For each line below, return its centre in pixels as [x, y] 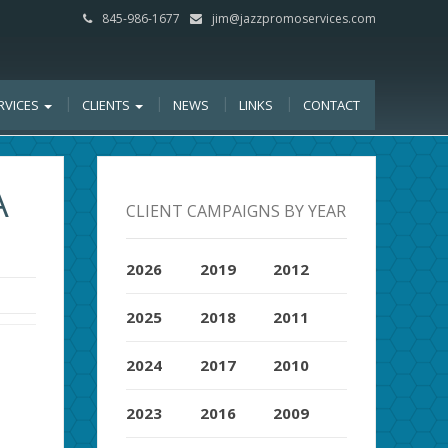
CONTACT [331, 105]
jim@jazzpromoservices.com [294, 18]
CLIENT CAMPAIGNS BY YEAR [236, 210]
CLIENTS [107, 105]
